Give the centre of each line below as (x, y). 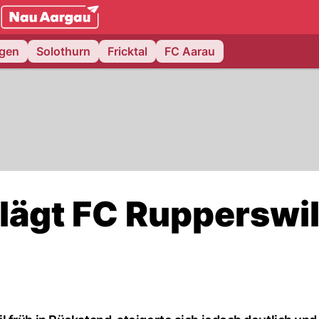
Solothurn (63, 51)
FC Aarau (190, 51)
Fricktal (127, 51)
